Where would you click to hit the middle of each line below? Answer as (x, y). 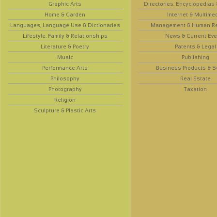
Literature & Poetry (65, 47)
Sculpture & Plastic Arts (65, 111)
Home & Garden (65, 15)
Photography (65, 89)
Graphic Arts (65, 4)
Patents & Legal (195, 47)
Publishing (195, 57)
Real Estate (195, 79)
